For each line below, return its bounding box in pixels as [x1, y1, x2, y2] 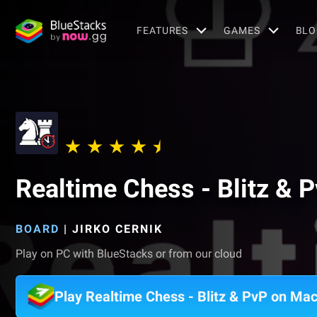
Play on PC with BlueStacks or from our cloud [16, 247, 242, 260]
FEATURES [137, 24, 189, 36]
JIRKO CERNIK [72, 222, 163, 236]
